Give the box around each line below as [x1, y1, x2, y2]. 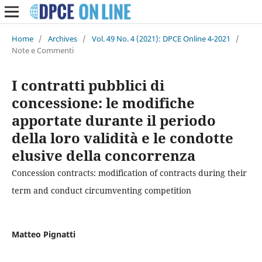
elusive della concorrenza [11, 145, 195, 165]
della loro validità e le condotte [11, 127, 233, 147]
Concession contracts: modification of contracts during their [11, 167, 247, 178]
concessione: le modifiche [11, 92, 195, 112]
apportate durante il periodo [11, 110, 216, 130]
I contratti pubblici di [11, 75, 164, 95]
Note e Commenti [11, 44, 74, 56]
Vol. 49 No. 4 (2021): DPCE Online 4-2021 [91, 33, 230, 44]
